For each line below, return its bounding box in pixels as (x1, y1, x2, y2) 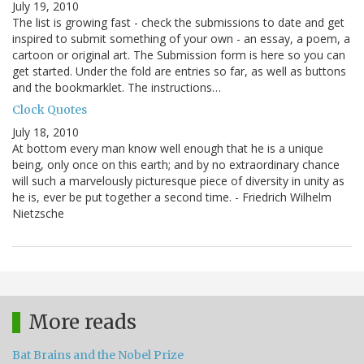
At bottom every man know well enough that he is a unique (12, 141, 323, 157)
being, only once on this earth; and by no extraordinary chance (12, 157, 340, 173)
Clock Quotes (12, 102, 87, 118)
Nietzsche (12, 206, 64, 222)
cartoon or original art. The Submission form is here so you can (12, 47, 345, 63)
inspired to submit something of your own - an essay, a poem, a (12, 31, 350, 47)
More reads (28, 310, 136, 336)
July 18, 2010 (12, 124, 79, 141)
